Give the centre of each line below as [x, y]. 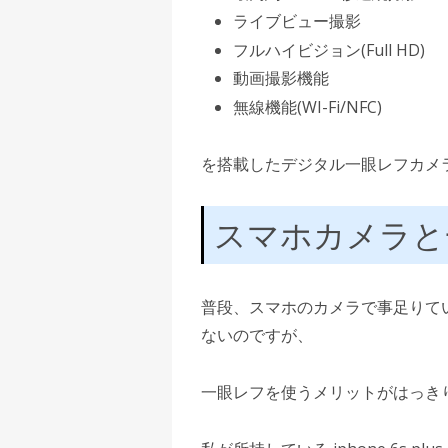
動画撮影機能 [280, 78]
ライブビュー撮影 [296, 21]
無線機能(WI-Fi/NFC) [307, 106]
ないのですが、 [256, 335]
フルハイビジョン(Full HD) [328, 49]
